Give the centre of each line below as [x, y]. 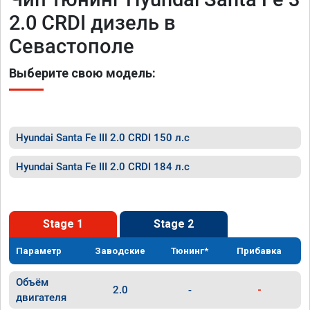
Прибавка [259, 251]
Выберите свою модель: [82, 73]
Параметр [39, 251]
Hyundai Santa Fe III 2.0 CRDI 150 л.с [103, 138]
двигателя [41, 298]
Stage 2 [174, 224]
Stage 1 [63, 224]
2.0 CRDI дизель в [92, 23]
